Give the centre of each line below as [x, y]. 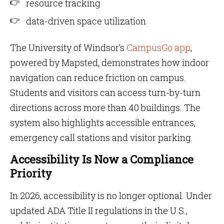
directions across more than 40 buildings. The [105, 107]
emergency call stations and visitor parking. [101, 137]
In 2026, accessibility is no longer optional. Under [111, 195]
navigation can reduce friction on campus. [98, 77]
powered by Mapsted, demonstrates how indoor [109, 62]
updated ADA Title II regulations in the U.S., [99, 210]
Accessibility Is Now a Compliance [102, 159]
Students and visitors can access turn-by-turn [105, 92]
